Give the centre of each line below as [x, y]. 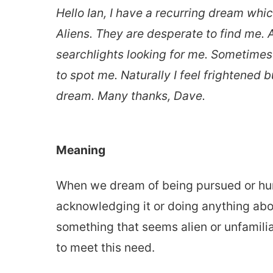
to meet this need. [105, 248]
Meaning [81, 150]
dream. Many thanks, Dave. [131, 96]
